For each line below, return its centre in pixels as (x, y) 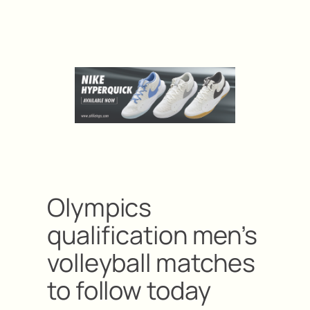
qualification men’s (153, 235)
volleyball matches (152, 262)
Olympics (100, 207)
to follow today (129, 290)
